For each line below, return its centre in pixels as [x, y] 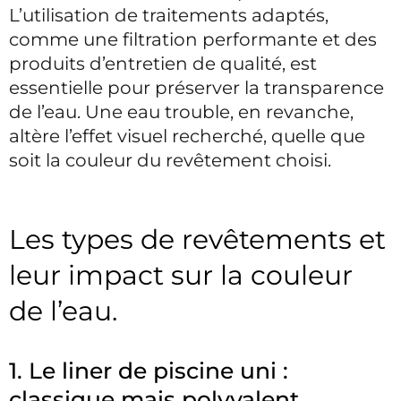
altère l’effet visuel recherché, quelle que [187, 136]
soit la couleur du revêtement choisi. [170, 160]
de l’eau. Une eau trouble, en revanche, [181, 112]
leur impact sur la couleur [181, 275]
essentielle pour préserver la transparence [196, 88]
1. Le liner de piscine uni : [149, 371]
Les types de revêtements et [197, 239]
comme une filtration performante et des [193, 39]
